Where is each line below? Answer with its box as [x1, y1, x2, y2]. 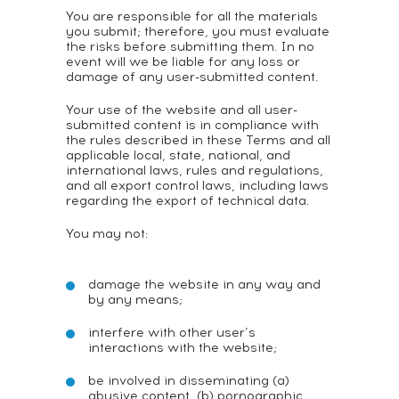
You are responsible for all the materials [66, 9, 318, 24]
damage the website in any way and [88, 277, 321, 292]
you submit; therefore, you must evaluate [66, 24, 330, 39]
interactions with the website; [88, 340, 277, 355]
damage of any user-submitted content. [66, 69, 318, 85]
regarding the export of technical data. [66, 193, 309, 208]
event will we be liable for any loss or [66, 54, 300, 69]
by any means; [88, 292, 183, 307]
